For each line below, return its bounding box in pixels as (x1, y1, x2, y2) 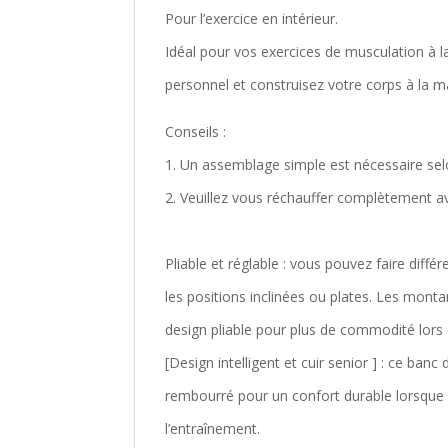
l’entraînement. (165, 419, 261, 438)
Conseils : (165, 122, 227, 141)
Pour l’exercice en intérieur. (165, 9, 339, 28)
